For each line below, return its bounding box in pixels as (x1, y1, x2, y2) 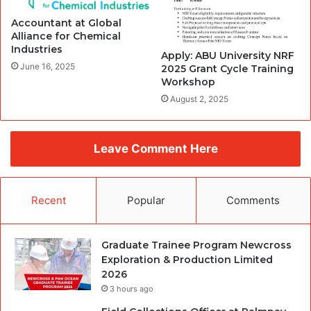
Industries (11, 42, 62, 56)
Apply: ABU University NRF (161, 49, 294, 62)
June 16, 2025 (20, 60, 75, 72)
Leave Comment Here (93, 141, 218, 155)
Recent (31, 193, 66, 207)
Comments (226, 193, 280, 207)
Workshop (161, 75, 215, 88)
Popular (126, 193, 165, 207)
